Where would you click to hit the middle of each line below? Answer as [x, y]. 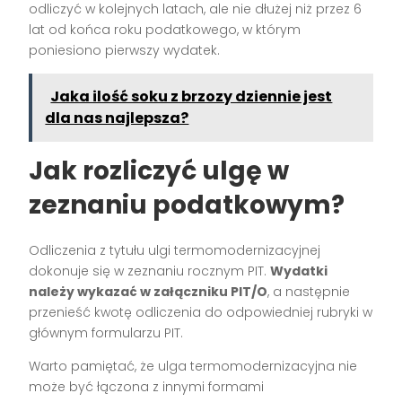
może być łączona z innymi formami [147, 387]
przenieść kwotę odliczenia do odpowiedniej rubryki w [201, 313]
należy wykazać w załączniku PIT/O [149, 292]
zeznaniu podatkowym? [187, 205]
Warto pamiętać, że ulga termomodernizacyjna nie [193, 367]
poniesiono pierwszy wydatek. [125, 51]
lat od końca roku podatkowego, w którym [165, 30]
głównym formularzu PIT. [106, 333]
